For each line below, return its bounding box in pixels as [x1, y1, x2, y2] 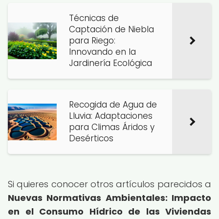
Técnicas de [69, 12, 119, 24]
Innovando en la [69, 46, 136, 58]
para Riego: [69, 35, 115, 46]
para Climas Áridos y [69, 121, 154, 133]
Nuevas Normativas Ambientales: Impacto [8, 192, 211, 204]
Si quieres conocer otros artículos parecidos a [8, 178, 211, 190]
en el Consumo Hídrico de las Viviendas [8, 205, 211, 218]
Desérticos [69, 132, 113, 144]
